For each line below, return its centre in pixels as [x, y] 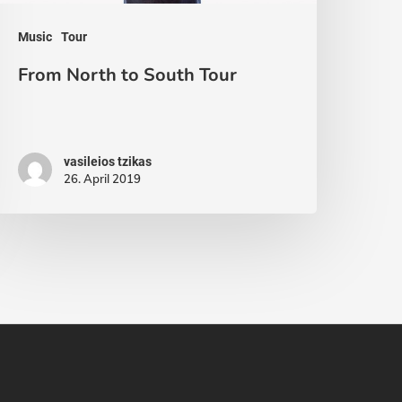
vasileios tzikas [108, 162]
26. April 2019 [103, 179]
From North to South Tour [128, 75]
